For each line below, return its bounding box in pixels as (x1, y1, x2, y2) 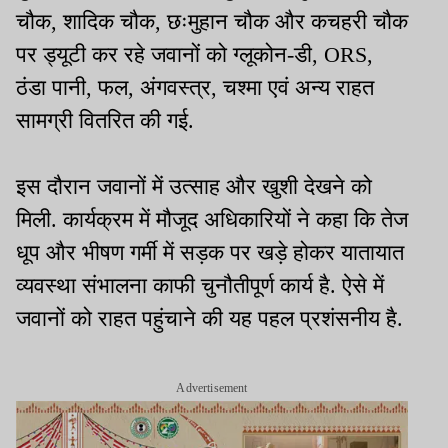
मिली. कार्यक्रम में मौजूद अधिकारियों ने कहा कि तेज (16, 207, 408, 233)
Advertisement (176, 381, 248, 396)
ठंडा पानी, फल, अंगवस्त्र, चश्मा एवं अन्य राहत (16, 75, 374, 101)
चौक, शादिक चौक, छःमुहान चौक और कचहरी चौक (16, 9, 408, 35)
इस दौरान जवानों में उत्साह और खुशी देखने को (16, 174, 372, 200)
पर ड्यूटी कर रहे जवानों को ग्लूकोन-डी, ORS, (16, 42, 373, 68)
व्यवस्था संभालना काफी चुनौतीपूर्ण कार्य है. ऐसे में (16, 273, 384, 299)
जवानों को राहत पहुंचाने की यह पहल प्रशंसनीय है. (16, 306, 403, 332)
